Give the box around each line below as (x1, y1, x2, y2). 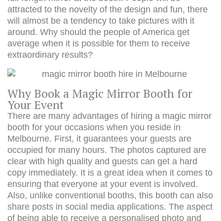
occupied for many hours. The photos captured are (7, 145, 206, 155)
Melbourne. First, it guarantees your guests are (7, 134, 191, 144)
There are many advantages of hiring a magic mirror (7, 111, 212, 121)
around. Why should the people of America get (7, 27, 189, 37)
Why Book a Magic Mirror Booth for (7, 86, 192, 101)
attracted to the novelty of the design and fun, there (7, 4, 208, 14)
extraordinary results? (7, 50, 93, 60)
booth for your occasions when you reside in (7, 122, 181, 132)
